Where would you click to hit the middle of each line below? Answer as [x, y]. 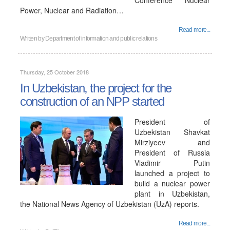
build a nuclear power [172, 183]
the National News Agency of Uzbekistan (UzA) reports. [110, 204]
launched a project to [172, 173]
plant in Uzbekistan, [172, 194]
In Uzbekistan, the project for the [96, 88]
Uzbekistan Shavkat [172, 132]
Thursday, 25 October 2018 [54, 72]
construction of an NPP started [92, 101]
